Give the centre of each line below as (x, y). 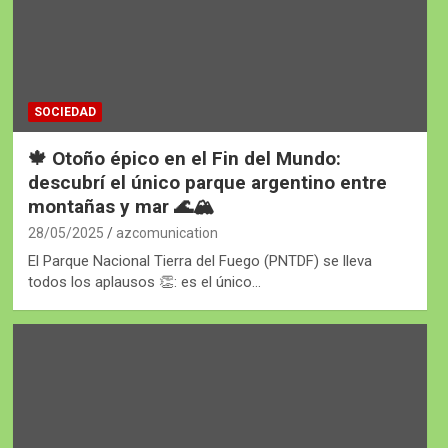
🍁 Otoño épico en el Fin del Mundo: (184, 159)
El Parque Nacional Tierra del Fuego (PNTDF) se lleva (199, 261)
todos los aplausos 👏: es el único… (144, 282)
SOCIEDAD (64, 112)
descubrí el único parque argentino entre (207, 183)
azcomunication (166, 233)
